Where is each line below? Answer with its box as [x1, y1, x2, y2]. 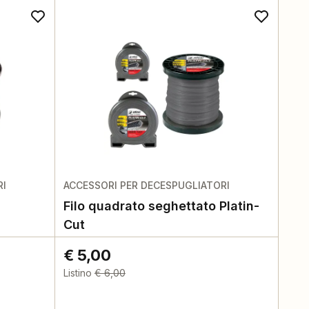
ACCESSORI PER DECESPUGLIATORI [63, 179, 230, 191]
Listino [63, 267, 92, 279]
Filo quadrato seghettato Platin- [63, 199, 259, 213]
